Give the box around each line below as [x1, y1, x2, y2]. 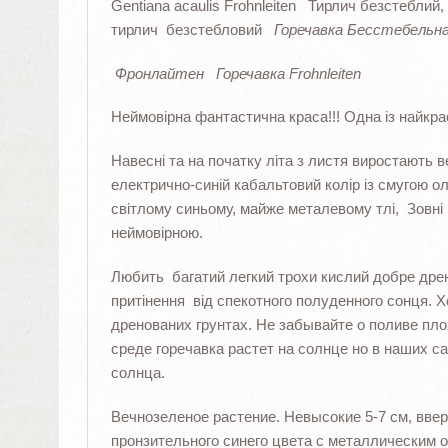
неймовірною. [110, 224, 203, 242]
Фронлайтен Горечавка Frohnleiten [110, 64, 365, 82]
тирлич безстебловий [110, 20, 274, 38]
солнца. [110, 364, 165, 382]
